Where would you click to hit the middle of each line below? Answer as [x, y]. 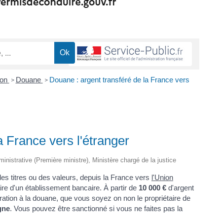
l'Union [162, 178]
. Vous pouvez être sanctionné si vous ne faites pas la [96, 209]
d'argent [180, 188]
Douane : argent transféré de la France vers [119, 79]
